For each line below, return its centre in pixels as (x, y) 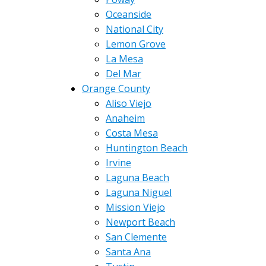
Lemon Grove (136, 44)
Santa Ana (128, 252)
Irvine (118, 163)
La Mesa (124, 59)
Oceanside (129, 14)
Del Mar (123, 74)
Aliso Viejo (129, 103)
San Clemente (136, 237)
